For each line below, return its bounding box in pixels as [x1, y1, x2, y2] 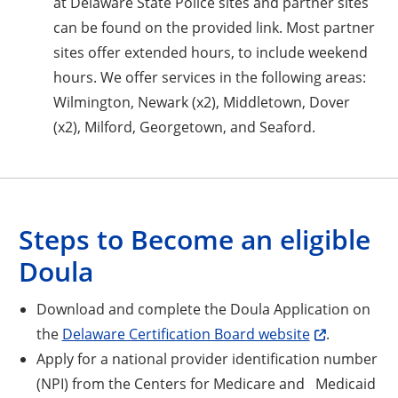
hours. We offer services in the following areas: [52, 67, 366, 86]
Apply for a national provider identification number [36, 348, 378, 368]
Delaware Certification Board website [61, 323, 310, 343]
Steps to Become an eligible [19, 221, 371, 257]
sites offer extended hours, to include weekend [52, 42, 368, 61]
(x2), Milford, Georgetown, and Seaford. [52, 116, 315, 136]
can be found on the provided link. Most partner [52, 17, 375, 36]
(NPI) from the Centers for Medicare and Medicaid [36, 373, 376, 393]
